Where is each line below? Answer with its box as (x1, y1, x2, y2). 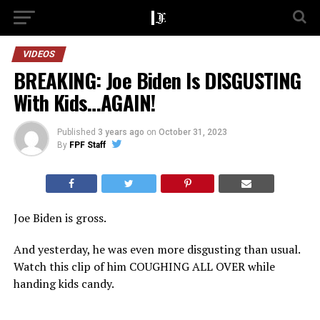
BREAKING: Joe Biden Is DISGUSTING (13, 65, 301, 95)
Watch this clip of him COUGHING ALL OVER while (13, 259, 275, 274)
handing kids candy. (13, 276, 114, 291)
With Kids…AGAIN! (13, 87, 156, 117)
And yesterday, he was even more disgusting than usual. (13, 241, 300, 257)
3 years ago (97, 127, 144, 137)
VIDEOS (21, 49, 56, 59)
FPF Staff (69, 140, 106, 150)
